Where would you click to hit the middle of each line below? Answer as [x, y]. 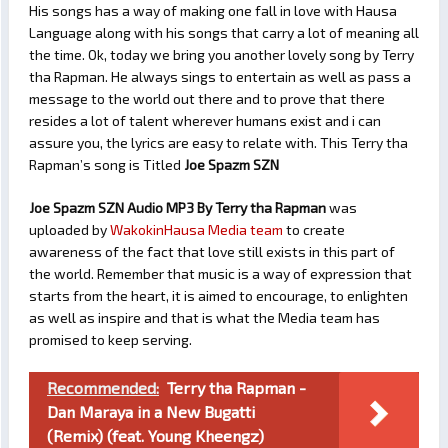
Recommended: [103, 388]
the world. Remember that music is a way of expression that [220, 274]
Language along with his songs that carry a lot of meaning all [224, 33]
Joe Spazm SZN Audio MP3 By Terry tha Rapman [177, 208]
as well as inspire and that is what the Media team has [204, 318]
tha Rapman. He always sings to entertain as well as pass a [220, 77]
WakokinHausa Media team [196, 230]
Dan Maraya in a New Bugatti [151, 412]
